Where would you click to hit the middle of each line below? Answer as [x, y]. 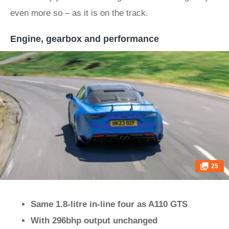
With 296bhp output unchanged [94, 221]
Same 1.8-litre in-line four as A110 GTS [109, 204]
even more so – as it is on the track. [79, 13]
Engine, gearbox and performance [85, 39]
